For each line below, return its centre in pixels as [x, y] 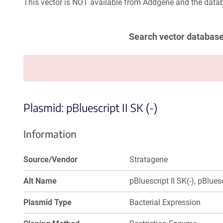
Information [50, 134]
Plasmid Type [48, 202]
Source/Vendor [51, 160]
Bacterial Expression [165, 202]
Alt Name [40, 181]
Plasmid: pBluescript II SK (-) [90, 108]
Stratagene [149, 160]
